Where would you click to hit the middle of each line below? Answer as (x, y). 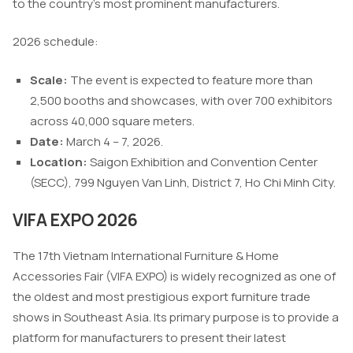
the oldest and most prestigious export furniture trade (162, 297)
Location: (60, 162)
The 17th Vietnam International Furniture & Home (146, 256)
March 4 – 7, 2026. (115, 141)
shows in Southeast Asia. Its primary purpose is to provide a (176, 318)
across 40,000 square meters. (112, 121)
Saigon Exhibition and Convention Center (204, 162)
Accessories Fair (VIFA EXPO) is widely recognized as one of (174, 277)
